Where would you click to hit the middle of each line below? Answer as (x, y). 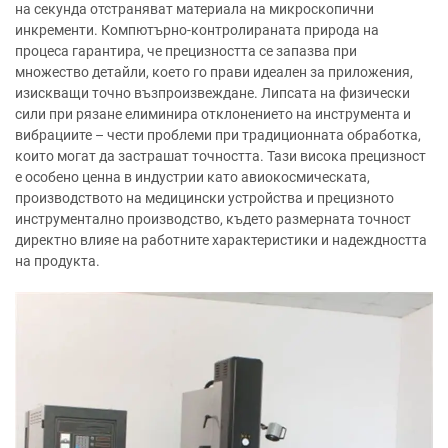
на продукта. (57, 261)
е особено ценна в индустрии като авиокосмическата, (192, 177)
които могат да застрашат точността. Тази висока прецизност (220, 156)
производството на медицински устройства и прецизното (204, 198)
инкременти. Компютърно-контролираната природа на (197, 30)
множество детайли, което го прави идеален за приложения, (214, 72)
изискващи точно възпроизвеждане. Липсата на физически (212, 93)
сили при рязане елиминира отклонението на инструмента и (213, 114)
